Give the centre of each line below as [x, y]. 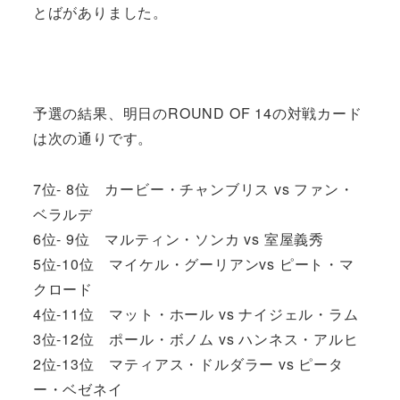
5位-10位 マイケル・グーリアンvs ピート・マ [193, 263]
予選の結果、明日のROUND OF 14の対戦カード [197, 113]
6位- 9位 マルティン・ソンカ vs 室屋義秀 [178, 238]
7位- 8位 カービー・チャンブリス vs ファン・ [193, 188]
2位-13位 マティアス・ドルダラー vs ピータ [188, 363]
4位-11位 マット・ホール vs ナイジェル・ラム [196, 313]
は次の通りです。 [93, 138]
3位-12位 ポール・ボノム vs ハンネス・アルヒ [196, 338]
